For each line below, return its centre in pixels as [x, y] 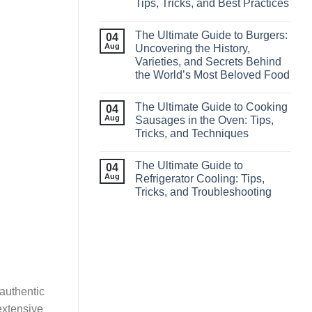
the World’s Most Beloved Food [212, 75]
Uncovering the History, [193, 48]
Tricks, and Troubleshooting [203, 192]
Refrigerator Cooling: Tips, [200, 178]
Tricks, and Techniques [192, 133]
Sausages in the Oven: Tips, [204, 120]
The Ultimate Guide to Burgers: [211, 35]
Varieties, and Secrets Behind [208, 61]
